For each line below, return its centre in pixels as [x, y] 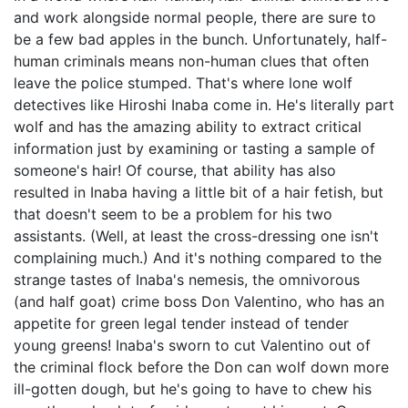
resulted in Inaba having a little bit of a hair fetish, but [199, 192]
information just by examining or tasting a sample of [194, 148]
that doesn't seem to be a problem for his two [173, 214]
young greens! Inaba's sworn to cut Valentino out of [192, 345]
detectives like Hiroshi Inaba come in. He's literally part [204, 105]
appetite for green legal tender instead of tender [181, 323]
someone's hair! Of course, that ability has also [175, 170]
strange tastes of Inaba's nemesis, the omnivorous [187, 280]
